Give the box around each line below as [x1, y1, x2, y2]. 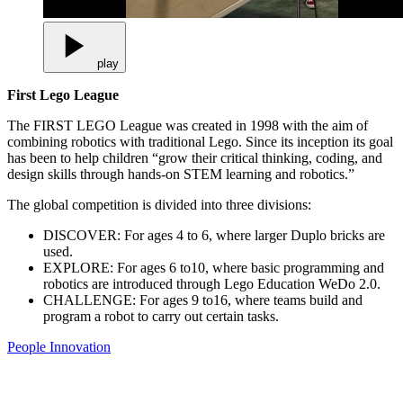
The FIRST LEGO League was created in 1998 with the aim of [7, 117, 368, 133]
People [7, 338, 49, 354]
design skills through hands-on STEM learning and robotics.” [7, 166, 354, 182]
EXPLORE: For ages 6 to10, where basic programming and [43, 259, 384, 275]
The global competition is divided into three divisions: [7, 196, 311, 212]
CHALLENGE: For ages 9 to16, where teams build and [43, 291, 363, 308]
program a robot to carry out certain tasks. [43, 308, 279, 324]
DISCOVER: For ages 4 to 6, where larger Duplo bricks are [43, 227, 385, 243]
